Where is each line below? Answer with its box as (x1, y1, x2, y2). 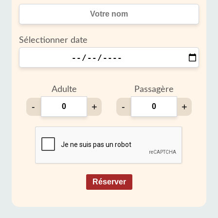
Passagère (134, 85, 174, 94)
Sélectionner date (19, 36, 88, 45)
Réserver (92, 178, 126, 186)
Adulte (51, 85, 77, 94)
